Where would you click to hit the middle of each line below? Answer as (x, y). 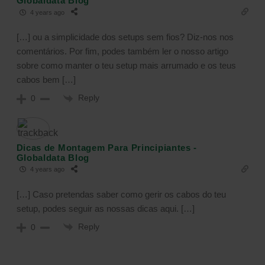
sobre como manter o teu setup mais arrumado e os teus (126, 66)
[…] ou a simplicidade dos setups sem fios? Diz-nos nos (125, 37)
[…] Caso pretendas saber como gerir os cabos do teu (121, 194)
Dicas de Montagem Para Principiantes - (107, 147)
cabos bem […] (46, 80)
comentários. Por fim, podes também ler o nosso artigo (122, 51)
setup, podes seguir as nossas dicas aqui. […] (105, 208)
